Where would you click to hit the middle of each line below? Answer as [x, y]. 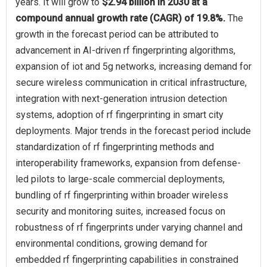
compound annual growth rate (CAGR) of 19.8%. [122, 18]
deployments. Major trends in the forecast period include [133, 131]
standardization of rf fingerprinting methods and [115, 147]
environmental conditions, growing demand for [111, 243]
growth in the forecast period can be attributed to [117, 34]
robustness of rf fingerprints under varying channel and [129, 227]
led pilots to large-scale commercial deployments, [120, 179]
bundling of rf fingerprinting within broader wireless [122, 195]
